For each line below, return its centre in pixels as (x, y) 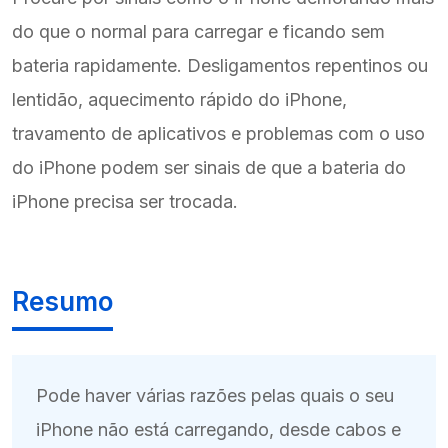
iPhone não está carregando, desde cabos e (218, 429)
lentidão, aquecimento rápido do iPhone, (179, 99)
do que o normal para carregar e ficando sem (198, 31)
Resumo (62, 301)
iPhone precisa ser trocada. (125, 201)
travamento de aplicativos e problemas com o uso (218, 133)
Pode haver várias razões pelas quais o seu (215, 395)
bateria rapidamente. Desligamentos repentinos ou (220, 65)
